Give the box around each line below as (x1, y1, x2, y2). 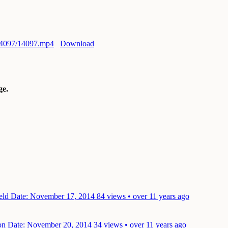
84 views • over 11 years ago (97, 191, 189, 201)
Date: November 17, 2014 (11, 191, 95, 201)
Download (60, 39, 94, 48)
